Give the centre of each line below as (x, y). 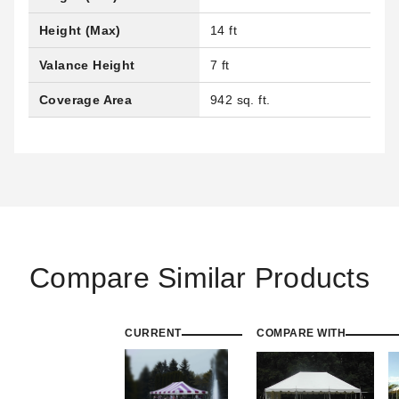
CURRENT (153, 333)
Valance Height (87, 65)
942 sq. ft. (240, 100)
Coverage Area (86, 100)
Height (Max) (80, 30)
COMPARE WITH (301, 333)
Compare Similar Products (199, 278)
